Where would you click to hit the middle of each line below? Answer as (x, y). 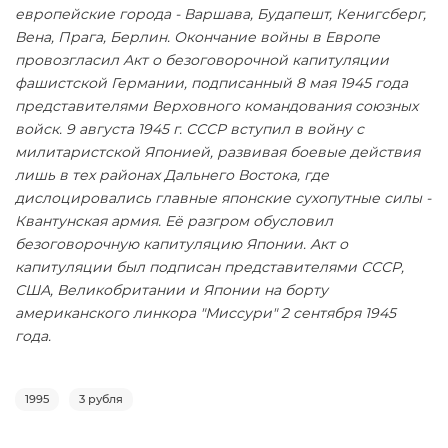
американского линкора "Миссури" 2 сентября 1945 (205, 313)
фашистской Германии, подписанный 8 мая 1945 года (211, 83)
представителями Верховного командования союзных (216, 106)
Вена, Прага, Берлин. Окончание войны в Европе (197, 37)
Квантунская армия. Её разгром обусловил (174, 221)
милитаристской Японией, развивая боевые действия (217, 152)
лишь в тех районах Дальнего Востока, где (172, 175)
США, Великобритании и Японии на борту (171, 290)
